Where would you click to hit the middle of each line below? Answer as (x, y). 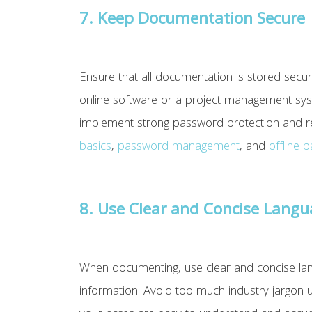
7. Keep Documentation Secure (193, 21)
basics (96, 148)
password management (179, 148)
